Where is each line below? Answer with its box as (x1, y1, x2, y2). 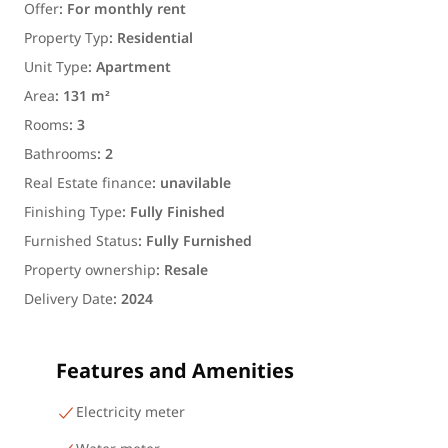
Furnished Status (24, 227, 138, 256)
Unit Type (24, 53, 88, 82)
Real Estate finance (24, 169, 152, 198)
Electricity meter (76, 398, 185, 427)
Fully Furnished (146, 227, 252, 256)
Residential (117, 24, 193, 53)
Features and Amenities (56, 351, 294, 393)
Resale (164, 256, 208, 285)
